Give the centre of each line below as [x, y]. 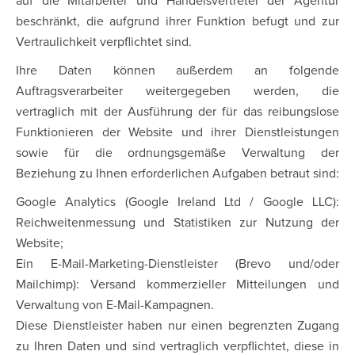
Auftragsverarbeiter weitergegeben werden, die [177, 91]
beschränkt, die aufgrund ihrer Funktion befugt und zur [177, 21]
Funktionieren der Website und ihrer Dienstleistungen [177, 132]
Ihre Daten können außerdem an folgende [177, 71]
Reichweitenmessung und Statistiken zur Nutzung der [177, 223]
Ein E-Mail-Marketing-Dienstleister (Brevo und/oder [177, 264]
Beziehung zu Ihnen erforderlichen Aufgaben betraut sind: [177, 174]
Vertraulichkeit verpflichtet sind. [104, 42]
